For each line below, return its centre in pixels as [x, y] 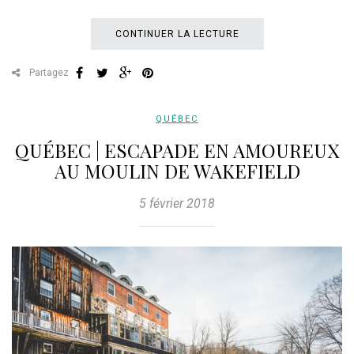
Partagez [48, 73]
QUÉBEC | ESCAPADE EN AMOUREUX [177, 151]
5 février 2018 [177, 204]
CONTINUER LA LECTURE [177, 34]
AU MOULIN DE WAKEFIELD [177, 171]
